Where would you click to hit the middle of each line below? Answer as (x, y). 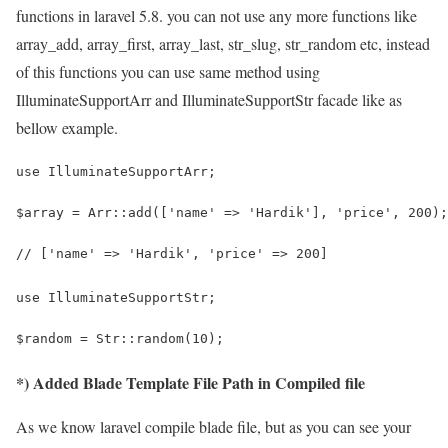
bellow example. (67, 127)
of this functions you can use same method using (168, 71)
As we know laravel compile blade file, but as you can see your (213, 426)
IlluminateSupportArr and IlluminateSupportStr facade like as (209, 99)
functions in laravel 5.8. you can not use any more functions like (216, 15)
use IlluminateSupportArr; (116, 171)
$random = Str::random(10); (120, 338)
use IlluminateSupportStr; (116, 297)
